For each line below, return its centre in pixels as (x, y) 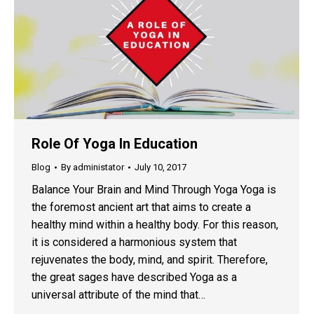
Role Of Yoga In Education (115, 144)
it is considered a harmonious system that (134, 243)
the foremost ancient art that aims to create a (141, 207)
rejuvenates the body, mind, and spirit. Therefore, (150, 260)
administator (98, 168)
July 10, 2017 (161, 168)
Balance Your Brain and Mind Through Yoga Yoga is (154, 190)
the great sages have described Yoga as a (134, 278)
